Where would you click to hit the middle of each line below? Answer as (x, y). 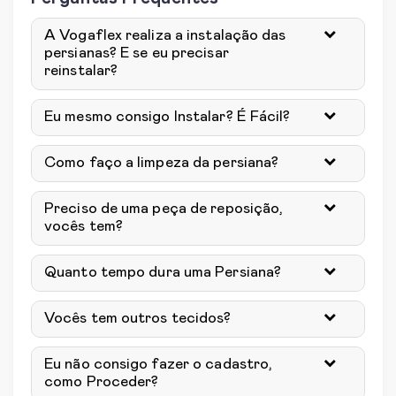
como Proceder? (102, 382)
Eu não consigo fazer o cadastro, (159, 365)
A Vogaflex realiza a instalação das (165, 36)
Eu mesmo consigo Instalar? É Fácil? (168, 117)
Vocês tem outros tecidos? (138, 319)
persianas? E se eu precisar (137, 53)
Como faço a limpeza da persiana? (162, 163)
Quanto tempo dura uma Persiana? (163, 273)
